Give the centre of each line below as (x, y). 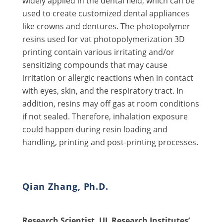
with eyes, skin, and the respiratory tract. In (103, 91)
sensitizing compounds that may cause (95, 65)
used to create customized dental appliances (106, 14)
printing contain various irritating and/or (98, 52)
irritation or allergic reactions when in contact (108, 78)
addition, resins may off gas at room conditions (111, 104)
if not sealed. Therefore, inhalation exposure (105, 117)
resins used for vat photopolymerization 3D (103, 39)
